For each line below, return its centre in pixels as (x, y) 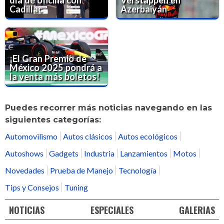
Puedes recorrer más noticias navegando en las (108, 108)
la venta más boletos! (55, 77)
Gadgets (64, 153)
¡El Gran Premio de (48, 59)
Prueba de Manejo (81, 170)
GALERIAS (197, 209)
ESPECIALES (112, 209)
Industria (99, 153)
